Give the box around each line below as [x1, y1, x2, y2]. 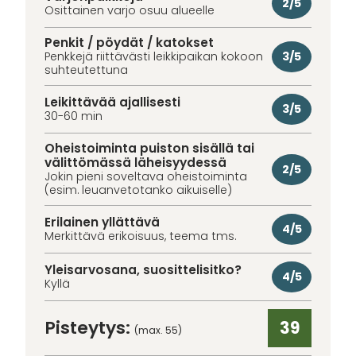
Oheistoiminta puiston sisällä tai [44, 140, 254, 157]
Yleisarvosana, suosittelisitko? [44, 261, 242, 279]
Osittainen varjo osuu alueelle [44, 2, 215, 19]
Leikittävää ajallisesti [44, 94, 180, 111]
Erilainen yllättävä [44, 214, 160, 231]
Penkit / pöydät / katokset [44, 34, 214, 52]
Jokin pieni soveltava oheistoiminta [44, 168, 247, 185]
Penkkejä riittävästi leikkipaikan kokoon [44, 48, 263, 65]
